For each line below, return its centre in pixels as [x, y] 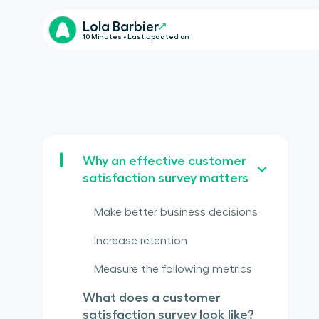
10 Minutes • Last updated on [136, 37]
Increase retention [141, 241]
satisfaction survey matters [166, 178]
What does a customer [152, 298]
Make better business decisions [176, 212]
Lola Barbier [121, 26]
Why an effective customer [164, 161]
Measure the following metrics [173, 269]
